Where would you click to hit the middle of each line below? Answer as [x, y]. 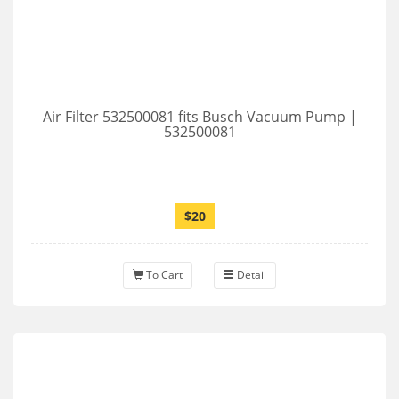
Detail [250, 275]
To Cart [163, 275]
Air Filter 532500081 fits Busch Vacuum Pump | [199, 117]
